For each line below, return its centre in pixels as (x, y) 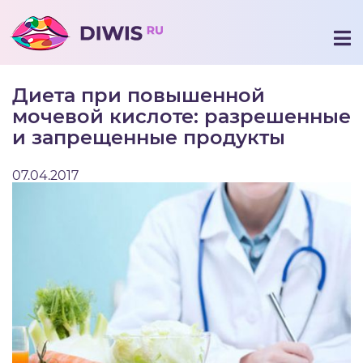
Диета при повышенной (139, 95)
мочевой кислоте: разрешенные (181, 116)
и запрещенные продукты (149, 137)
